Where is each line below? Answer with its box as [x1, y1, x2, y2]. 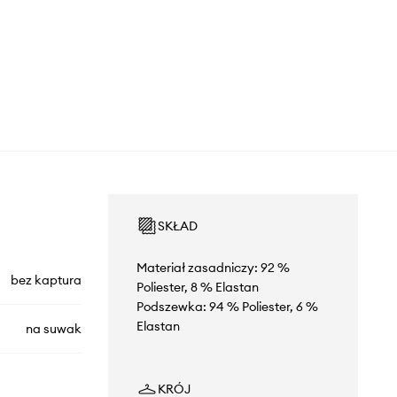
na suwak [25, 321, 82, 338]
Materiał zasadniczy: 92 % [136, 260, 290, 276]
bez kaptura [10, 272, 82, 289]
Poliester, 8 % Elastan [136, 279, 259, 296]
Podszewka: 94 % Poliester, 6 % [136, 299, 318, 315]
